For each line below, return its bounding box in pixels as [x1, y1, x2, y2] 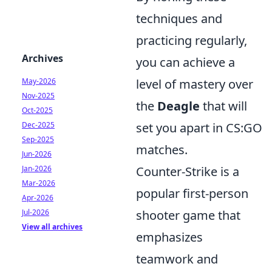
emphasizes [136, 229, 203, 246]
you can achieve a [136, 54, 235, 71]
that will [200, 98, 247, 115]
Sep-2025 [22, 134, 54, 144]
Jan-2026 [22, 163, 52, 174]
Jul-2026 [22, 207, 49, 217]
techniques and [136, 10, 222, 27]
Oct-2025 [22, 105, 53, 115]
